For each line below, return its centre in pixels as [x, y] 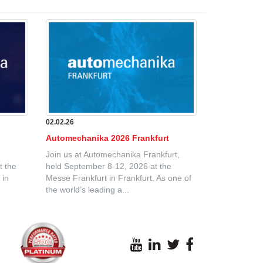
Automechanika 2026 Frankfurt [107, 138]
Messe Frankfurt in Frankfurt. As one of [118, 178]
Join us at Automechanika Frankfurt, [112, 155]
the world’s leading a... [87, 190]
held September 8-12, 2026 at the [108, 166]
